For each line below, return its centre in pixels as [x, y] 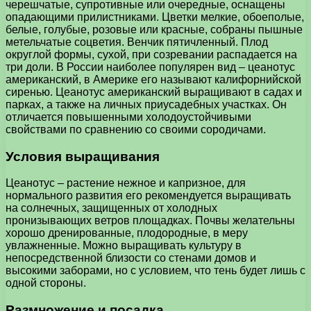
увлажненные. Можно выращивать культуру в [124, 246]
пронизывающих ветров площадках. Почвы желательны [150, 221]
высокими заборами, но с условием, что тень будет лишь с [155, 271]
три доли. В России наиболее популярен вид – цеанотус [150, 67]
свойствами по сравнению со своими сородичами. [136, 129]
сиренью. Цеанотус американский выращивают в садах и [154, 92]
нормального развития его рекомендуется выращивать [148, 196]
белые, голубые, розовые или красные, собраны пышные [154, 29]
